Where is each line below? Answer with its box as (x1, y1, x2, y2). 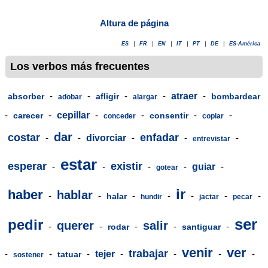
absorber (8, 91, 44, 101)
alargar (133, 92, 157, 101)
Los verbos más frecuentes (10, 60, 150, 72)
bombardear (211, 91, 260, 101)
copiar (202, 111, 224, 120)
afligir (96, 91, 119, 101)
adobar (58, 92, 82, 101)
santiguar (182, 221, 221, 232)
